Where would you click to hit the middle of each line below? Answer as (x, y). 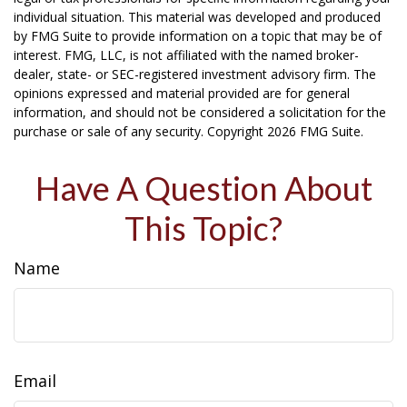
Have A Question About (203, 188)
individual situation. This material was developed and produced (197, 17)
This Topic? (203, 228)
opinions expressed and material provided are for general (182, 93)
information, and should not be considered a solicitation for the (200, 112)
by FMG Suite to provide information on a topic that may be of (198, 36)
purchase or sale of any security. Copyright (140, 131)
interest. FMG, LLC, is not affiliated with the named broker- (186, 55)
